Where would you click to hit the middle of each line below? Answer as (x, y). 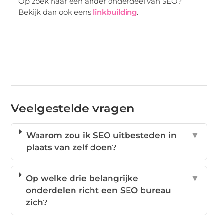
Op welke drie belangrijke (82, 178)
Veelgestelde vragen (73, 108)
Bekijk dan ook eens (56, 12)
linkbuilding (115, 12)
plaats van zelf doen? (71, 147)
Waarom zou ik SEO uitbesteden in (101, 135)
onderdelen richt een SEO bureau (98, 190)
